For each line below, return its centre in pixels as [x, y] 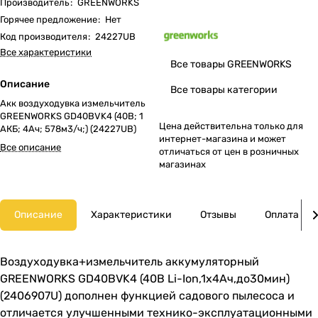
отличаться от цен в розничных [229, 152]
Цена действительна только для [231, 126]
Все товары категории [224, 90]
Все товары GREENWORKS [231, 64]
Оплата [282, 215]
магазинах [182, 164]
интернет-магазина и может [223, 139]
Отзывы [218, 215]
